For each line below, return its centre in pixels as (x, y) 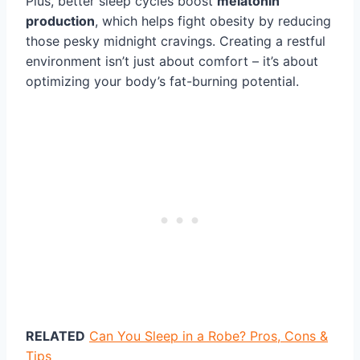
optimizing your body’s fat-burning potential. (162, 82)
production (60, 21)
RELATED (55, 336)
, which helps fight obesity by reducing (213, 21)
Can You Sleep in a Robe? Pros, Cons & (209, 336)
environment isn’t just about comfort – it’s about (172, 61)
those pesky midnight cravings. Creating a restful (176, 41)
